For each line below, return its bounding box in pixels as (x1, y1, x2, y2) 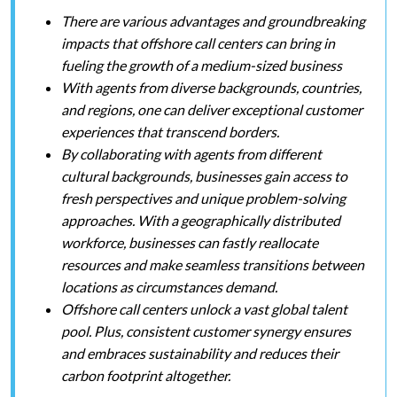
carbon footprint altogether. (61, 367, 233, 384)
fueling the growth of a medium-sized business (61, 57, 342, 74)
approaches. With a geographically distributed (61, 212, 340, 229)
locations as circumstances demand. (61, 278, 277, 295)
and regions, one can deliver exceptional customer (61, 101, 362, 118)
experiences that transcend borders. (61, 123, 282, 140)
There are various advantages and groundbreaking (61, 12, 365, 29)
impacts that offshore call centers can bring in (61, 35, 335, 51)
